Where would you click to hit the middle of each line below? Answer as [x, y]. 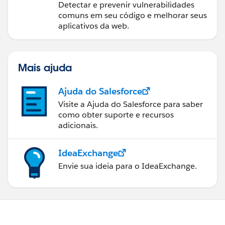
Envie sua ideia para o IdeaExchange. [128, 166]
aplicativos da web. [94, 26]
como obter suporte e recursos [116, 115]
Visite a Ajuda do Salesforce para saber [131, 104]
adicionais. [78, 125]
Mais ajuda [45, 67]
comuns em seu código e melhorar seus [133, 15]
